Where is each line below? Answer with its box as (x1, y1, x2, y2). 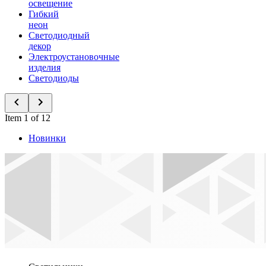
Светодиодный (28, 30, 90, 40)
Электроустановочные (28, 52, 119, 62)
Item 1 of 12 (5, 113, 50, 123)
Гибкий (28, 9, 59, 19)
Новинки (28, 133, 66, 143)
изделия (28, 62, 61, 72)
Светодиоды (28, 73, 79, 83)
